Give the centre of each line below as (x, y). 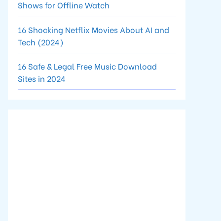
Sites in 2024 (42, 78)
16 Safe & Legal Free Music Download (87, 66)
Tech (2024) (41, 41)
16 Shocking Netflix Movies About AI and (93, 29)
